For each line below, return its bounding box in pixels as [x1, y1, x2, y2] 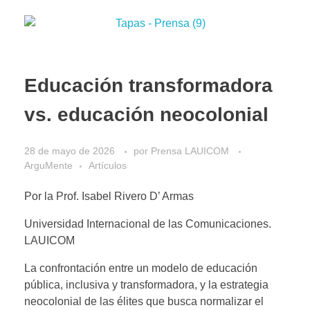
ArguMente [24, 159, 73, 171]
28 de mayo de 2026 [24, 145, 115, 156]
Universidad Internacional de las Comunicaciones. [24, 217, 274, 230]
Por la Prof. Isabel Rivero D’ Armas [24, 190, 194, 202]
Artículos [89, 159, 127, 171]
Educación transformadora [24, 75, 273, 96]
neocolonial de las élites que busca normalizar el [24, 295, 264, 307]
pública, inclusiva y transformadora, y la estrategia [24, 278, 268, 291]
